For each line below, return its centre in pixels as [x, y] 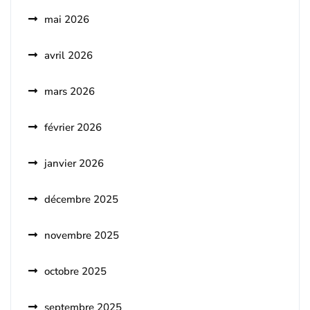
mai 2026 [67, 20]
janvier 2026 [74, 164]
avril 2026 [69, 56]
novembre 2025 [82, 236]
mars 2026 [70, 92]
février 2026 [73, 128]
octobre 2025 [75, 272]
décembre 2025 [81, 200]
